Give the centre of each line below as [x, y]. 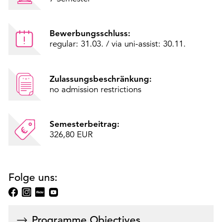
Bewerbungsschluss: [90, 33]
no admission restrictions [95, 89]
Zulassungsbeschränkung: [100, 79]
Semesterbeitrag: [84, 124]
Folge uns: [33, 177]
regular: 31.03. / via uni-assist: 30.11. [117, 44]
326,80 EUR [71, 135]
